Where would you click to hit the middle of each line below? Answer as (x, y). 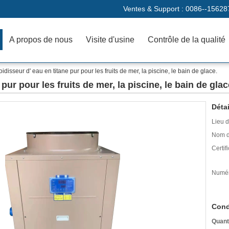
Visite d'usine (110, 40)
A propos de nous (41, 40)
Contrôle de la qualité (187, 40)
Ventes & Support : (154, 9)
